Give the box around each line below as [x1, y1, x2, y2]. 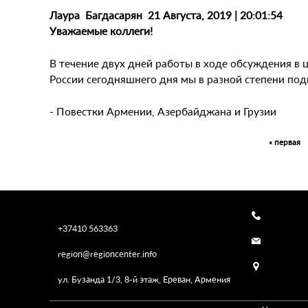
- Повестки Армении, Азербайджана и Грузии [49, 104, 276, 118]
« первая [269, 136, 300, 147]
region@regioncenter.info [58, 247, 157, 259]
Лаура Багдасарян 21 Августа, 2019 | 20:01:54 [49, 8, 283, 22]
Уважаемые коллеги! [49, 23, 153, 38]
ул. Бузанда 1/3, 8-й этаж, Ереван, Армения [49, 273, 230, 285]
